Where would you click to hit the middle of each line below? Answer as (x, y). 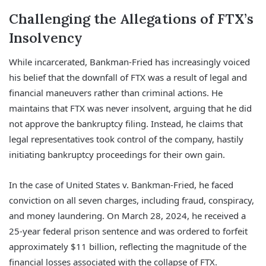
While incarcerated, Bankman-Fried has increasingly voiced (129, 62)
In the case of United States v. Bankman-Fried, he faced (121, 185)
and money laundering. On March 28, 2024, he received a (127, 216)
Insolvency (46, 37)
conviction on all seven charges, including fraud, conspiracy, (132, 200)
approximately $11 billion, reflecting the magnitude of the (128, 247)
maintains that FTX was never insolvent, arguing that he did (130, 108)
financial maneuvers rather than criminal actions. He (116, 93)
